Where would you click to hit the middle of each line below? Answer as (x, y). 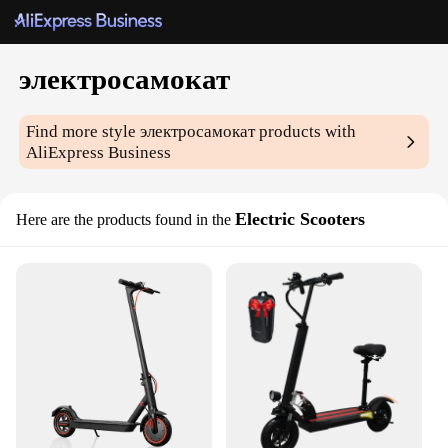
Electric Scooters (300, 219)
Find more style (83, 132)
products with (306, 132)
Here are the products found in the (123, 220)
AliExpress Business (99, 153)
